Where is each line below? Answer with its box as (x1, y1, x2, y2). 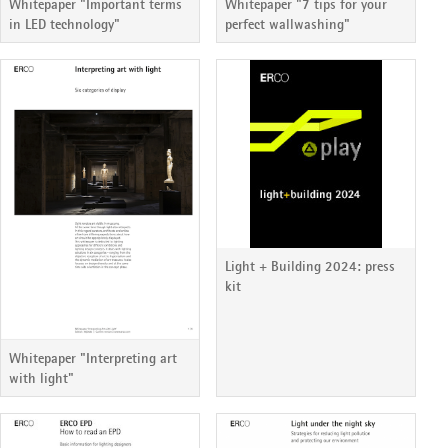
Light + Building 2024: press (225, 257, 395, 276)
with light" (9, 369, 74, 388)
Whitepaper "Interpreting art (9, 349, 177, 368)
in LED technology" (9, 15, 120, 34)
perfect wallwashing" (225, 15, 350, 34)
